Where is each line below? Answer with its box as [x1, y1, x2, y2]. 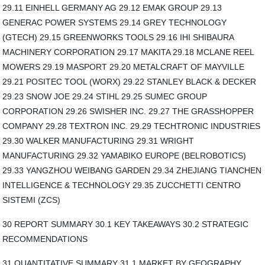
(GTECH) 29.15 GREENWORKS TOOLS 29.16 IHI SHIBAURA [2, 33, 234, 42]
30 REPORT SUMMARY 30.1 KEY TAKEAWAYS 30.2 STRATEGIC [2, 219, 249, 229]
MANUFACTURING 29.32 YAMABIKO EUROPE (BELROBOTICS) [2, 151, 247, 160]
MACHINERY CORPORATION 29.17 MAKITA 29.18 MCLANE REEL [2, 47, 254, 57]
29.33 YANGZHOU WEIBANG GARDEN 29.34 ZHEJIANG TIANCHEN [2, 166, 262, 175]
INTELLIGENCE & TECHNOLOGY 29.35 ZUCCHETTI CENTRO [2, 180, 241, 190]
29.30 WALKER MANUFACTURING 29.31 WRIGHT [2, 136, 195, 146]
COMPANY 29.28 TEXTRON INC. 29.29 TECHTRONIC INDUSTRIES [2, 121, 261, 131]
